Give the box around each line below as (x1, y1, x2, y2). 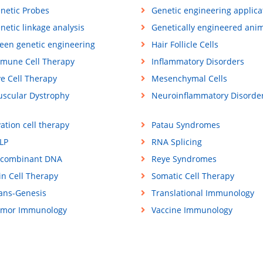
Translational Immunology (151, 187, 254, 199)
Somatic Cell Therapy (151, 170, 234, 182)
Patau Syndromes (151, 119, 220, 131)
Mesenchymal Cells (151, 73, 227, 85)
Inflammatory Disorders (151, 56, 244, 68)
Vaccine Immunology (151, 204, 232, 216)
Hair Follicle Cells (151, 39, 218, 50)
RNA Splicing (151, 136, 202, 148)
